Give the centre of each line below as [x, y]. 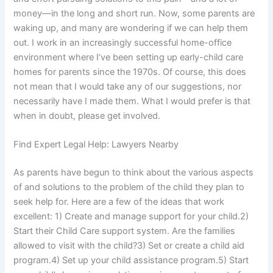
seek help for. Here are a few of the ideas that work [119, 202]
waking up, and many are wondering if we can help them [131, 28]
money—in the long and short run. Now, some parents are [134, 14]
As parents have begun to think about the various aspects [134, 173]
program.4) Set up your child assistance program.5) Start [131, 261]
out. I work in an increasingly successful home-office [123, 43]
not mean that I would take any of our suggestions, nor [128, 87]
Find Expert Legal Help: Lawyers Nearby [96, 145]
